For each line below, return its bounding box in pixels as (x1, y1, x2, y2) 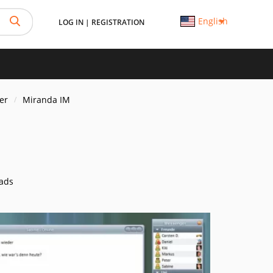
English (197, 15, 228, 27)
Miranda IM (23, 94, 70, 105)
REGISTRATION (91, 17, 144, 27)
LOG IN (58, 17, 83, 27)
